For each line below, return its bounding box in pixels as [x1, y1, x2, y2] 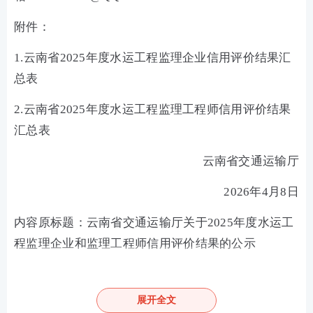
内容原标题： [14, 216, 87, 229]
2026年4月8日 [224, 185, 299, 198]
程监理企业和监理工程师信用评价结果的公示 [14, 237, 256, 250]
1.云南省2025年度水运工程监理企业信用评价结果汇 [14, 51, 291, 64]
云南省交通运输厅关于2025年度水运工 [86, 216, 294, 229]
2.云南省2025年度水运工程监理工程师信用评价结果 [14, 103, 291, 116]
